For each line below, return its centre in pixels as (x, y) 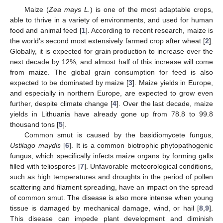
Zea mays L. (69, 9)
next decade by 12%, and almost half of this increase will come (111, 61)
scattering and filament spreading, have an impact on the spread (111, 187)
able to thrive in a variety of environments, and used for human (111, 20)
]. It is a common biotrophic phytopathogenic (141, 145)
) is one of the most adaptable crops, (152, 9)
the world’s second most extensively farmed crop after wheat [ (108, 41)
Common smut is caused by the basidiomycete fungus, (118, 135)
